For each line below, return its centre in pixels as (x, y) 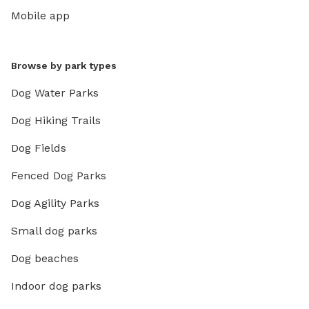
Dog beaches (45, 258)
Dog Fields (39, 148)
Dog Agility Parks (55, 203)
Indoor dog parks (56, 286)
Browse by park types (64, 65)
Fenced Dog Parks (59, 175)
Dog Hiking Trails (56, 120)
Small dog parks (54, 230)
